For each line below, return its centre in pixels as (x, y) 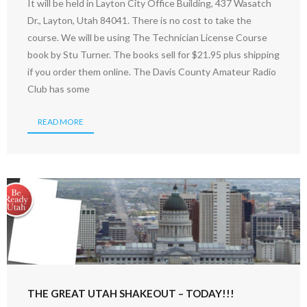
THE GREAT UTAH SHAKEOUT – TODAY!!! (131, 293)
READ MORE (61, 121)
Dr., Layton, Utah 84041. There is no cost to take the (139, 20)
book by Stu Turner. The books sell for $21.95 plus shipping (153, 54)
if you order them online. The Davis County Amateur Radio (152, 71)
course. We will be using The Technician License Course (147, 37)
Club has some (59, 88)
